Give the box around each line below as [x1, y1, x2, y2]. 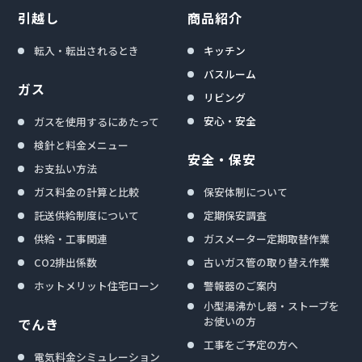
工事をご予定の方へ [204, 337, 299, 353]
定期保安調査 [204, 208, 267, 224]
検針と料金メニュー [34, 137, 129, 154]
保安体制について [204, 184, 288, 200]
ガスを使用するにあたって [34, 114, 160, 130]
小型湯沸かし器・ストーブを [204, 298, 340, 314]
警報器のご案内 [204, 278, 278, 294]
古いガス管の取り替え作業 [204, 255, 330, 271]
